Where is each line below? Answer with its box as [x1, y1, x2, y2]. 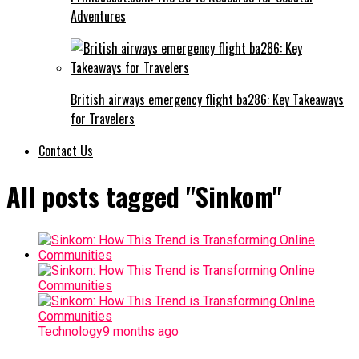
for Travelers [71, 108, 135, 128]
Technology [38, 323, 103, 339]
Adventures [71, 6, 126, 26]
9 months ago [103, 323, 179, 339]
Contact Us [38, 140, 93, 160]
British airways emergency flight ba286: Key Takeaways [71, 89, 344, 109]
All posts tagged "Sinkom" [6, 177, 282, 216]
